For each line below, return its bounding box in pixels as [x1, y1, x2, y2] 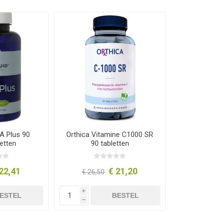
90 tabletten [90, 138, 129, 148]
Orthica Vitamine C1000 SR [66, 130, 154, 139]
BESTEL [111, 191, 139, 199]
